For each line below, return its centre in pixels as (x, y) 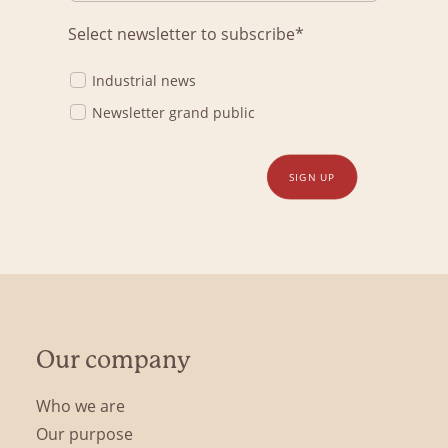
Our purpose (84, 433)
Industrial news (144, 80)
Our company (113, 360)
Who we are (80, 405)
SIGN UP (312, 177)
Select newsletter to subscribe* (186, 33)
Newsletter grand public (173, 112)
